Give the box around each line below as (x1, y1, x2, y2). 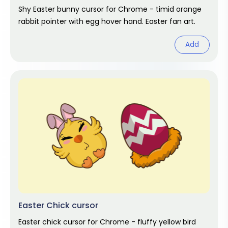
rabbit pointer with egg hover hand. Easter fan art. (18, 16, 195, 26)
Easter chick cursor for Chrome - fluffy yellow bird (18, 217, 196, 227)
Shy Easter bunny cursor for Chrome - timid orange (18, 4, 202, 14)
